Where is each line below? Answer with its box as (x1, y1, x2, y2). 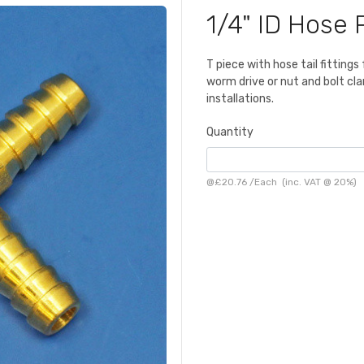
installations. (206, 92, 274, 106)
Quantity (206, 125, 253, 140)
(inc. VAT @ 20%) (277, 176, 357, 188)
